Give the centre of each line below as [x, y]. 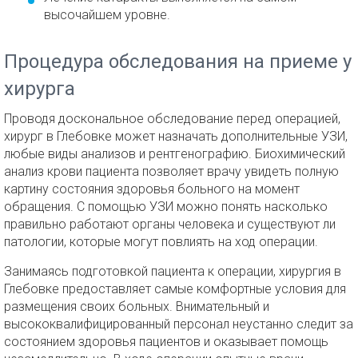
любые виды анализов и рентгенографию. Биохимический [175, 154]
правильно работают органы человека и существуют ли [170, 224]
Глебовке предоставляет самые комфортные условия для [175, 289]
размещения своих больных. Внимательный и [137, 306]
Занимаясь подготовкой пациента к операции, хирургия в [173, 271]
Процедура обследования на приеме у [178, 62]
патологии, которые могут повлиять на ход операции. [161, 242]
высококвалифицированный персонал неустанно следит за [179, 324]
